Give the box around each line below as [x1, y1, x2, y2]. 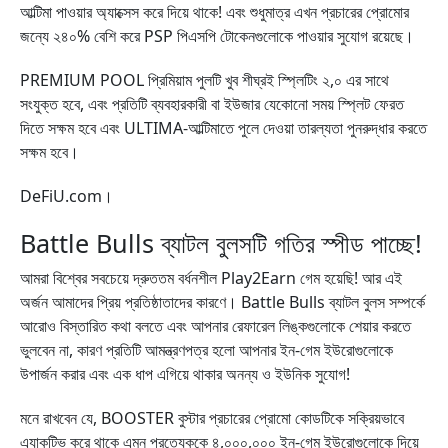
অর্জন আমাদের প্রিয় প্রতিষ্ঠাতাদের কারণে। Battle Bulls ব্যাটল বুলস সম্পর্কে [20, 291, 425, 313]
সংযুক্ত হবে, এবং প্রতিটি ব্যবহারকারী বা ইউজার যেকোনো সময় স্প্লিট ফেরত [20, 93, 404, 115]
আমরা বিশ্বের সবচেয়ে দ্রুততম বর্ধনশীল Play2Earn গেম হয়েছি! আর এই [20, 267, 402, 289]
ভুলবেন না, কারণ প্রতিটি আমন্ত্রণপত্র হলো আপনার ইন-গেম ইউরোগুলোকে [20, 339, 393, 361]
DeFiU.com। [20, 185, 113, 207]
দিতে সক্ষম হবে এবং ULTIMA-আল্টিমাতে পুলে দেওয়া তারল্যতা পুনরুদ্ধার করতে [20, 117, 427, 139]
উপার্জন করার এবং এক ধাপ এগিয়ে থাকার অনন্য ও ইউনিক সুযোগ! [20, 363, 350, 385]
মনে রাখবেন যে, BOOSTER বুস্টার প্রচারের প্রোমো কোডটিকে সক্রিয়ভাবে [20, 407, 404, 429]
